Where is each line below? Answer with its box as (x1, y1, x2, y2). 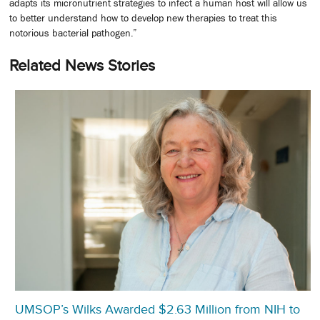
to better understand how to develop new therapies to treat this (9, 11, 277, 24)
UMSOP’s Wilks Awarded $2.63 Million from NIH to (15, 301, 300, 316)
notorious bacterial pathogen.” (9, 26, 137, 39)
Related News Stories (9, 56, 155, 74)
